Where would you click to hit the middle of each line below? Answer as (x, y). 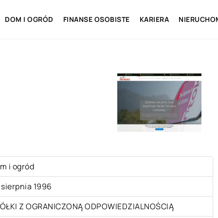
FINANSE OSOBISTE (96, 19)
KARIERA (154, 19)
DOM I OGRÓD (29, 19)
